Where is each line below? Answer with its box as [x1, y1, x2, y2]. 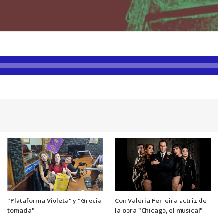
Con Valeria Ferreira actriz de [115, 196, 207, 205]
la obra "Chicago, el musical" [115, 205, 203, 215]
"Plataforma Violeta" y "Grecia [7, 196, 102, 205]
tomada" [7, 205, 35, 215]
